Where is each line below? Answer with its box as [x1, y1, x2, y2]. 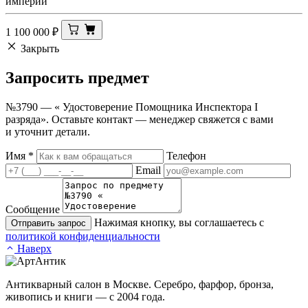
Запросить [5, 69, 88, 87]
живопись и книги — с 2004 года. [5, 291, 165, 303]
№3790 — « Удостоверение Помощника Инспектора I [5, 101, 258, 113]
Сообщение [5, 203, 60, 216]
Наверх [17, 243, 52, 255]
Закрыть [21, 43, 59, 55]
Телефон [166, 150, 206, 162]
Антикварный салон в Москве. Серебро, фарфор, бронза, [5, 278, 274, 291]
